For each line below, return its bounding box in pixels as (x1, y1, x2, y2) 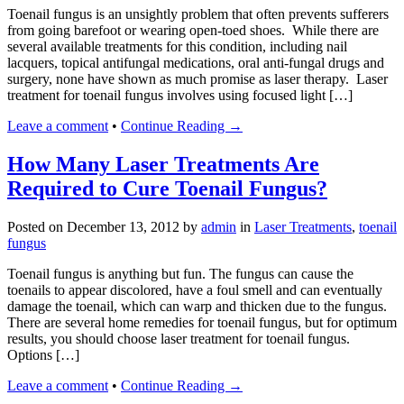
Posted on (7, 219, 63, 235)
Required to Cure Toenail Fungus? (7, 177, 327, 201)
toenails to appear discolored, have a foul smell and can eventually (7, 282, 382, 298)
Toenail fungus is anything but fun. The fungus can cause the (7, 266, 353, 282)
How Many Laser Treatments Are (7, 152, 319, 177)
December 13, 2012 (63, 219, 179, 235)
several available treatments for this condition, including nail (7, 39, 347, 55)
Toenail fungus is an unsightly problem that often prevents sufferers (7, 6, 389, 23)
